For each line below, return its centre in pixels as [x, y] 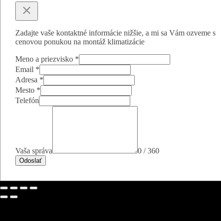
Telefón [27, 100]
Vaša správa [34, 150]
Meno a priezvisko [45, 59]
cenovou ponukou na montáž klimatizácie [80, 41]
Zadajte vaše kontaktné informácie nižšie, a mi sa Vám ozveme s [115, 33]
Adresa [27, 79]
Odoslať [31, 160]
